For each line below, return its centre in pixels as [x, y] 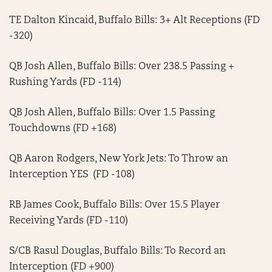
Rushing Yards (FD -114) [65, 83]
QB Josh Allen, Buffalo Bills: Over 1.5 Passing [112, 113]
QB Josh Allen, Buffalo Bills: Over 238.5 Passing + [122, 67]
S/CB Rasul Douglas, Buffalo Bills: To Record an [117, 251]
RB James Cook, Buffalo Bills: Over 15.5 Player [114, 205]
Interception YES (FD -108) [72, 175]
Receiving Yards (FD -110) [69, 221]
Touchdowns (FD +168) [63, 129]
